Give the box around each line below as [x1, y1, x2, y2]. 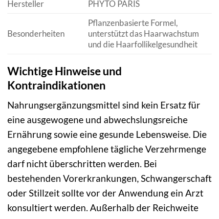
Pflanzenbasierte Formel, [88, 18, 178, 28]
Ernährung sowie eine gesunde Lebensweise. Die [7, 129, 207, 140]
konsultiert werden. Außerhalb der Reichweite [7, 202, 198, 214]
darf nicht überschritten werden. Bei [7, 158, 157, 170]
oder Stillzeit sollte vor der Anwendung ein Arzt [7, 187, 203, 199]
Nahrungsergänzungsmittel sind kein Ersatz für [7, 99, 200, 111]
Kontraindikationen [7, 78, 106, 92]
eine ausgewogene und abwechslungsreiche [7, 114, 188, 126]
